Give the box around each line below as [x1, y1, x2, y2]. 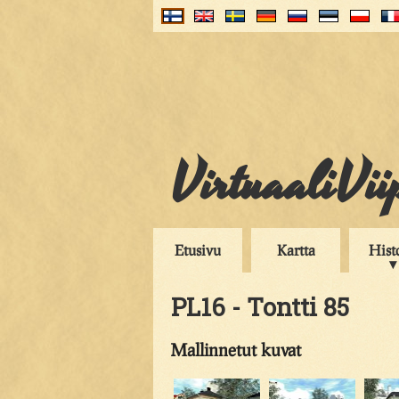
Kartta [276, 241, 315, 258]
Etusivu [175, 241, 221, 258]
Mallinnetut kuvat [171, 338, 301, 360]
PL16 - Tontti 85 [171, 290, 349, 322]
